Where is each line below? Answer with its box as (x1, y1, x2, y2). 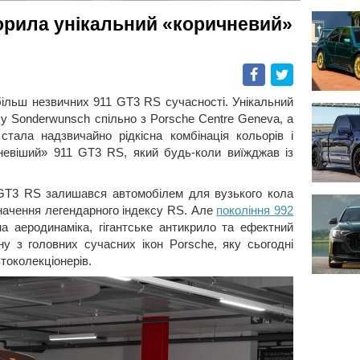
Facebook (265, 69, 317, 83)
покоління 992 (216, 203, 294, 217)
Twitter (293, 69, 328, 83)
